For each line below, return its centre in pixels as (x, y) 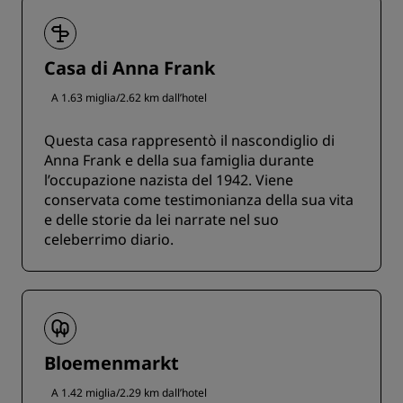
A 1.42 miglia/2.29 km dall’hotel (129, 393)
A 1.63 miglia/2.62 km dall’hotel (129, 98)
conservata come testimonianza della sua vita (199, 200)
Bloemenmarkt (112, 363)
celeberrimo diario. (109, 240)
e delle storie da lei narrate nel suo (161, 220)
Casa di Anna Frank (130, 68)
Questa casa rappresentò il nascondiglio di (189, 141)
